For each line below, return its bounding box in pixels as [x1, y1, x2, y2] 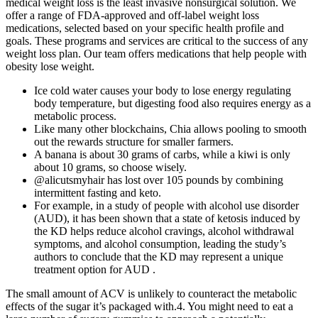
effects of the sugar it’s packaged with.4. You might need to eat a [6, 300, 293, 313]
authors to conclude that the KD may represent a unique [34, 251, 283, 263]
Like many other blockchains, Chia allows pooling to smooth [34, 123, 307, 136]
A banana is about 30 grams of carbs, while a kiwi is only [34, 148, 290, 161]
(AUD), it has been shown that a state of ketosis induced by [34, 212, 300, 225]
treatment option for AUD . [34, 263, 155, 276]
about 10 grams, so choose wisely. [34, 161, 187, 174]
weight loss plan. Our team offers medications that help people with [6, 48, 307, 60]
